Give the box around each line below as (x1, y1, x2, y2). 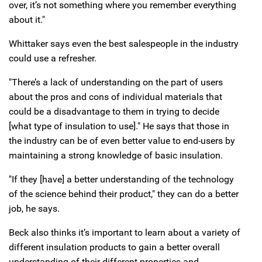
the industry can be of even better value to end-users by (9, 135, 235, 147)
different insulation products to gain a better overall (9, 242, 220, 253)
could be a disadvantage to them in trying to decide (9, 106, 219, 118)
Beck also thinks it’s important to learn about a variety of (9, 227, 240, 239)
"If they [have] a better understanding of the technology (9, 174, 234, 185)
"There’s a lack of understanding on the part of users (9, 77, 223, 88)
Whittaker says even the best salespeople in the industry (9, 38, 239, 50)
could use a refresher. (9, 53, 96, 64)
